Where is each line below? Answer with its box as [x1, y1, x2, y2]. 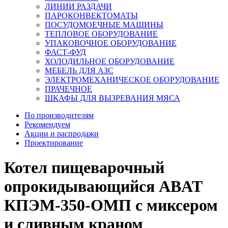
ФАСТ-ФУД [45, 48, 86, 56]
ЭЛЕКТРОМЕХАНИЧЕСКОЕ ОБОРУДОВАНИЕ [45, 75, 219, 84]
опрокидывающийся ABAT [4, 177, 202, 196]
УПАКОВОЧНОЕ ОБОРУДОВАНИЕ [45, 39, 177, 47]
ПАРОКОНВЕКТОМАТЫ [45, 11, 138, 20]
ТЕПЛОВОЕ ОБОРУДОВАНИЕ [45, 30, 158, 38]
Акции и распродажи [24, 129, 99, 138]
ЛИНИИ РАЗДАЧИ [45, 2, 112, 11]
